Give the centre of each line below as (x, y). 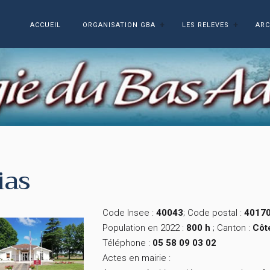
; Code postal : (214, 213)
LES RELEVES (206, 25)
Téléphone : (127, 243)
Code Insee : (129, 213)
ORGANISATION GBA (119, 25)
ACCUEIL (46, 25)
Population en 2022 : (144, 228)
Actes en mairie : (138, 258)
